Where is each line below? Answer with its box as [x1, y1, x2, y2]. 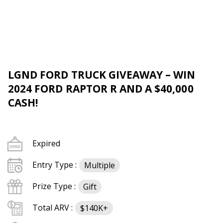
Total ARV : [32, 202, 73, 213]
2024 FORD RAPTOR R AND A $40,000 [8, 82, 194, 96]
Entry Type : [32, 159, 77, 170]
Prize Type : [32, 181, 76, 192]
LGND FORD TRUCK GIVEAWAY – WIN [8, 68, 196, 82]
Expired [32, 138, 60, 149]
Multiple [84, 159, 115, 171]
